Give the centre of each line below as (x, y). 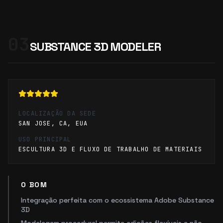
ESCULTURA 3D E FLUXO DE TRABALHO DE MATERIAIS (111, 149)
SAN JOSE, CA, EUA (53, 123)
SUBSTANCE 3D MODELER (95, 47)
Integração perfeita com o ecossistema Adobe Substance (117, 200)
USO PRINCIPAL (45, 139)
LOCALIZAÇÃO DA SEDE (57, 113)
